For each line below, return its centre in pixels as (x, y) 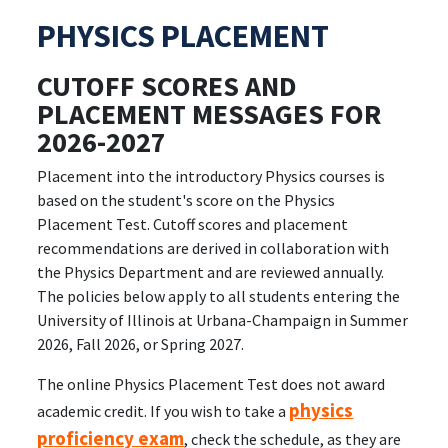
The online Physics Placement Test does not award (211, 384)
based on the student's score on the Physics (186, 200)
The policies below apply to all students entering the (219, 296)
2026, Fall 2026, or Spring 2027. (141, 344)
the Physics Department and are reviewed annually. (211, 272)
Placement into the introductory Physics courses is (211, 176)
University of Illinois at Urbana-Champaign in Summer (223, 320)
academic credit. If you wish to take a (163, 411)
